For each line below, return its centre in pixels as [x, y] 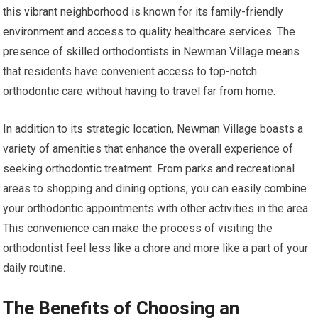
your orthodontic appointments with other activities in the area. [157, 209]
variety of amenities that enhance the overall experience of [148, 149]
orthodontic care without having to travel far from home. [139, 92]
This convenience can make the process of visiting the [138, 229]
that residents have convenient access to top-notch [130, 72]
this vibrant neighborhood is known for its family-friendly [143, 12]
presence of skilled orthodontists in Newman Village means [152, 52]
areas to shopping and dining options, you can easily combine [155, 189]
